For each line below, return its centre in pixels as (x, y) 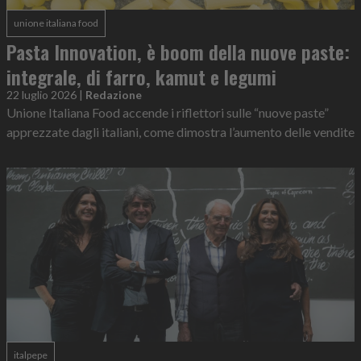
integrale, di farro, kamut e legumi (141, 76)
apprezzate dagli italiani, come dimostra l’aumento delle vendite (180, 131)
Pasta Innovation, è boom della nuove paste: (178, 51)
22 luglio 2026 (41, 94)
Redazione (114, 94)
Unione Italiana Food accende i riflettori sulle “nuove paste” (168, 112)
